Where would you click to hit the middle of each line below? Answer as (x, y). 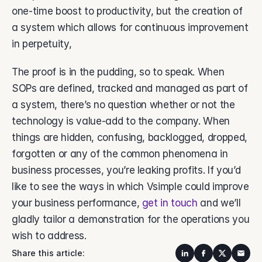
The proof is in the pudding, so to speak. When (118, 72)
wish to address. (52, 236)
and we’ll (220, 203)
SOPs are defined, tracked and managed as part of (130, 88)
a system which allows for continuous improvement (130, 27)
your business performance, (77, 203)
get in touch (171, 203)
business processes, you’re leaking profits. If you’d (126, 170)
